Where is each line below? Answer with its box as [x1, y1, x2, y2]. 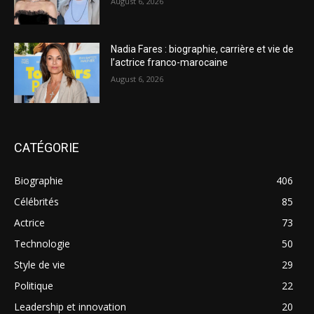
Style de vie [14, 258, 65, 272]
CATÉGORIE [14, 140, 79, 156]
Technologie [14, 237, 70, 251]
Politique [14, 279, 53, 293]
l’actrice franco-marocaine [111, 57, 228, 69]
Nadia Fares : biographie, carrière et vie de [111, 43, 294, 55]
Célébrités [14, 195, 59, 209]
